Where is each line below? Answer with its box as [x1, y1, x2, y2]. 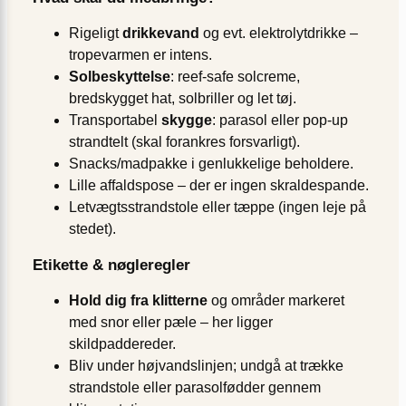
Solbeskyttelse [69, 68, 170, 84]
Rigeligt [69, 24, 122, 41]
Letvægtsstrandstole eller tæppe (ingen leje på [69, 198, 366, 215]
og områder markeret [208, 292, 344, 308]
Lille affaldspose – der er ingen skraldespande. [69, 177, 369, 193]
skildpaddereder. [69, 335, 176, 352]
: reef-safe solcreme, [170, 68, 300, 84]
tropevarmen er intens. [69, 46, 212, 63]
